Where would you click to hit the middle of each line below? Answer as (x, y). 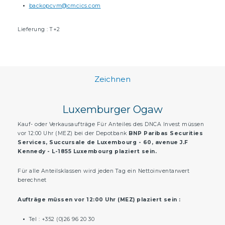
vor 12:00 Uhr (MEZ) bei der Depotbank (72, 133)
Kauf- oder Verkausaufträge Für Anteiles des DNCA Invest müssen (111, 124)
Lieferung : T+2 (39, 29)
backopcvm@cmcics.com (65, 6)
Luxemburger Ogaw (113, 109)
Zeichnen (113, 79)
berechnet (32, 180)
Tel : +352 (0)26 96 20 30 (62, 219)
